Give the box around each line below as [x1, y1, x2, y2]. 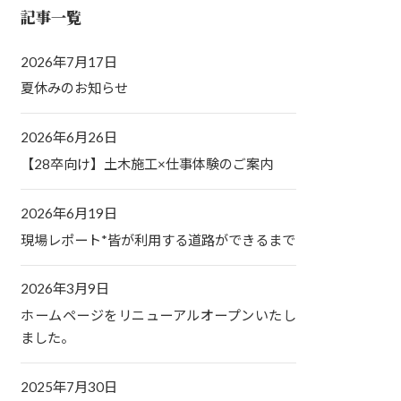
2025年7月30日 [21, 378, 118, 395]
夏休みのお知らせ [21, 80, 129, 97]
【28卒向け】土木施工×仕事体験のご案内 [21, 155, 274, 172]
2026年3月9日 [21, 280, 110, 297]
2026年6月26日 [21, 129, 118, 146]
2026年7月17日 [21, 53, 118, 70]
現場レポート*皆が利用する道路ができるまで [21, 231, 296, 248]
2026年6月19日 [21, 204, 118, 221]
